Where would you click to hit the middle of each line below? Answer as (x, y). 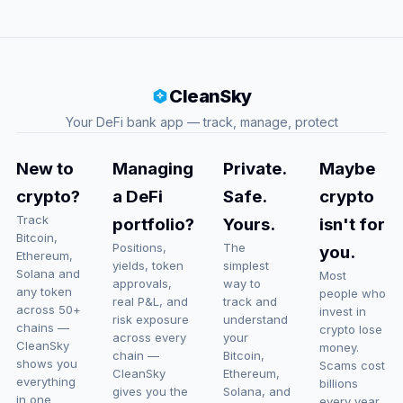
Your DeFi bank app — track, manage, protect (201, 122)
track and (250, 301)
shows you (46, 363)
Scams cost (353, 365)
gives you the (150, 391)
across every (149, 337)
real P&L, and (150, 301)
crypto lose (351, 329)
